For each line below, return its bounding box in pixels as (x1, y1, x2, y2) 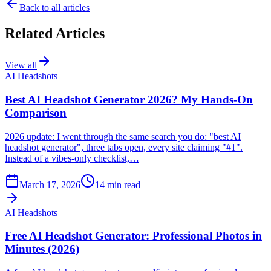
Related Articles (5, 25, 105, 42)
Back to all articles (19, 2, 90, 13)
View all (5, 60, 37, 71)
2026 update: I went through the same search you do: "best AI (5, 131, 241, 142)
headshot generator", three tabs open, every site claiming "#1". (5, 142, 243, 152)
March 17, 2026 (19, 179, 80, 190)
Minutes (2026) (5, 243, 79, 256)
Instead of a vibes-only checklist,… (5, 152, 139, 163)
